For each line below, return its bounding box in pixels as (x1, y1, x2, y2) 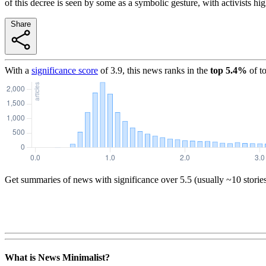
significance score (31, 65, 98, 75)
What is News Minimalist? (5, 252, 110, 263)
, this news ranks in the (122, 65, 208, 75)
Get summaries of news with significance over (5, 174, 178, 185)
